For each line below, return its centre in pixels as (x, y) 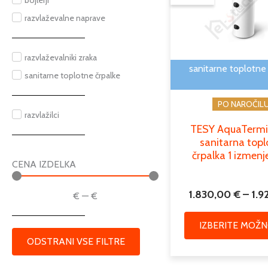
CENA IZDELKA (44, 164)
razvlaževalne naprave (65, 18)
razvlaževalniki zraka (61, 57)
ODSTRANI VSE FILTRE (76, 241)
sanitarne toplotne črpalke (72, 75)
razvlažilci (42, 115)
